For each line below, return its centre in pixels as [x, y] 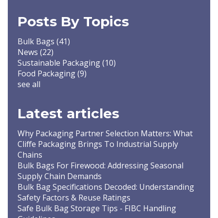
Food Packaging [47, 73]
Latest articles [68, 113]
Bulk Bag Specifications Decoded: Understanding [106, 187]
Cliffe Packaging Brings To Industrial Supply [98, 144]
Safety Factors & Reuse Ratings [74, 197]
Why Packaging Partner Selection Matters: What [105, 133]
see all [29, 84]
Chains [30, 154]
